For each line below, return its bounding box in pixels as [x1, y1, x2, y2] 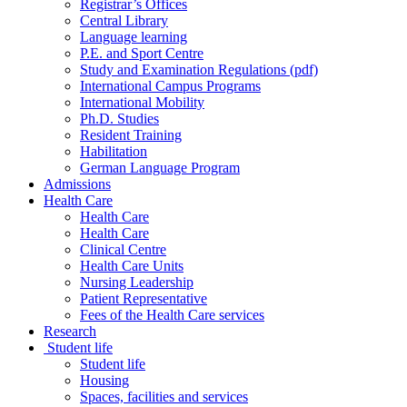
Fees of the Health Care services [80, 306, 264, 323]
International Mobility [80, 94, 204, 110]
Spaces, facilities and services [80, 388, 248, 404]
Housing [80, 372, 129, 388]
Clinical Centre [80, 241, 166, 257]
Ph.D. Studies [80, 110, 159, 126]
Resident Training [80, 126, 182, 143]
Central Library [80, 12, 168, 28]
